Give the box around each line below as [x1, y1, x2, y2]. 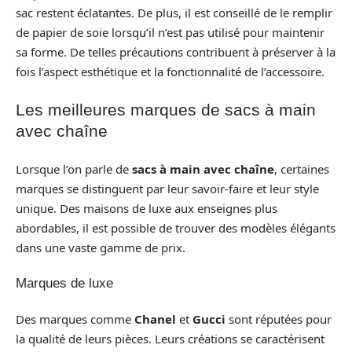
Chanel [134, 310, 176, 327]
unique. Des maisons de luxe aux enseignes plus [16, 200, 277, 216]
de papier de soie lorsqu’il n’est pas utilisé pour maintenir [16, 24, 324, 40]
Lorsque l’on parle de [16, 160, 132, 177]
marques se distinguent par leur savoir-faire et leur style [16, 180, 319, 196]
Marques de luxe [16, 276, 113, 291]
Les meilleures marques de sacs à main [16, 101, 316, 119]
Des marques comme [16, 310, 134, 327]
